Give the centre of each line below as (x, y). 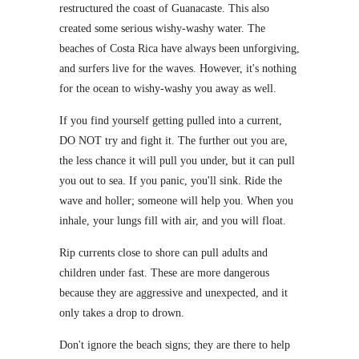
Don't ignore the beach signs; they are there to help (175, 345)
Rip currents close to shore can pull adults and (163, 252)
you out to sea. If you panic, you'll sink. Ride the (171, 180)
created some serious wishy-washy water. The (162, 28)
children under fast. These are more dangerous (164, 272)
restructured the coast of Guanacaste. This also (164, 8)
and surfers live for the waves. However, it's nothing (178, 68)
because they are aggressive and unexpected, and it (173, 292)
